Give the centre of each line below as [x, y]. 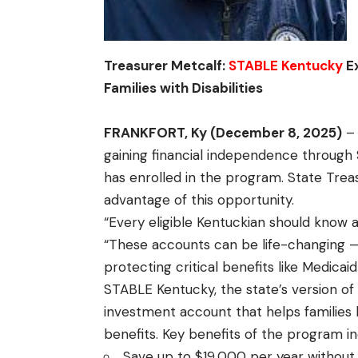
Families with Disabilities [183, 88]
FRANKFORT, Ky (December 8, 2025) [223, 133]
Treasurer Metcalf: [166, 66]
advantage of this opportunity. [199, 200]
